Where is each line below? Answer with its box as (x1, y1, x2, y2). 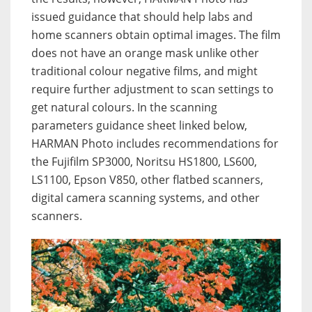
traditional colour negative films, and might (31, 63, 258, 79)
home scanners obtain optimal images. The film (31, 26, 281, 42)
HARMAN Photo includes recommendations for (31, 135, 279, 151)
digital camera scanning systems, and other (31, 189, 260, 205)
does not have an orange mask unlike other (31, 45, 259, 61)
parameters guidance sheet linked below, (31, 117, 247, 133)
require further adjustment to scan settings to (31, 81, 274, 97)
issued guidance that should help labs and (31, 8, 253, 24)
